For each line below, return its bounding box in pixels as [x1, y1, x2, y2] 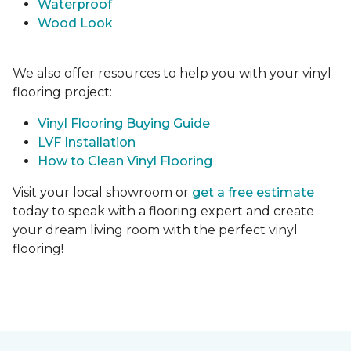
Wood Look [38, 16, 113, 31]
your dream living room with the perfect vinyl [13, 223, 298, 238]
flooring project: [13, 85, 112, 100]
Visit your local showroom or [13, 185, 192, 201]
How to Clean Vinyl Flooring [38, 154, 212, 169]
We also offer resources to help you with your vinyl [13, 66, 331, 81]
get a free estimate [192, 185, 314, 201]
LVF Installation [38, 135, 139, 150]
